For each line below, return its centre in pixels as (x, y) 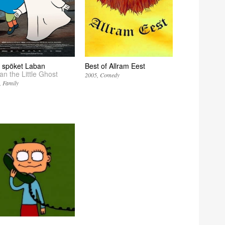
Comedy (110, 75)
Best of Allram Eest (115, 66)
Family (10, 83)
